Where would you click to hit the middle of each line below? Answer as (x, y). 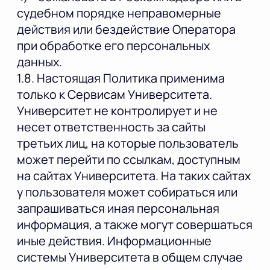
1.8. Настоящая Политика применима (121, 78)
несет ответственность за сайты (111, 127)
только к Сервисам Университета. (115, 95)
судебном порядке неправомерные (119, 13)
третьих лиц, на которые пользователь (128, 143)
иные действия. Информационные (114, 241)
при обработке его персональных (113, 46)
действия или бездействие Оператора (126, 30)
